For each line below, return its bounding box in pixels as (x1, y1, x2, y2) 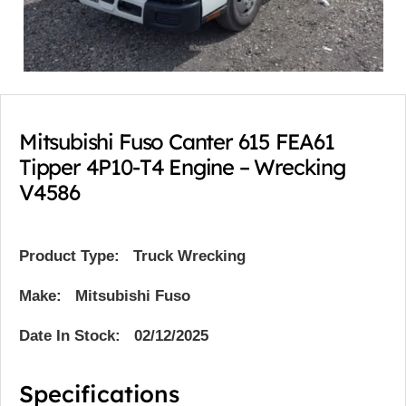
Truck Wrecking (133, 246, 246, 265)
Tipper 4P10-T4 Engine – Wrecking (19, 153, 345, 181)
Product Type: (19, 246, 120, 265)
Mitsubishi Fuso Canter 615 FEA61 (19, 128, 334, 156)
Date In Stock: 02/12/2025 (19, 326, 208, 344)
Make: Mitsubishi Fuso (19, 286, 190, 304)
